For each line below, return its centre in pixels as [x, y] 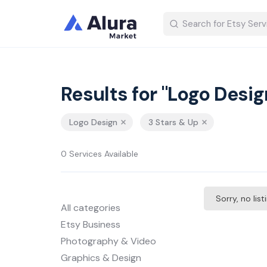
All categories [91, 208]
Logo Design [93, 122]
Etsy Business [91, 224]
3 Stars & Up [173, 122]
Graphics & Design [101, 258]
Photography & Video [108, 241]
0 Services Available [100, 154]
